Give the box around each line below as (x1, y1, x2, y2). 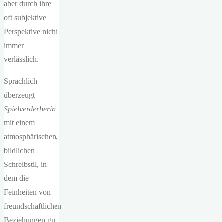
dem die (4, 174, 29, 183)
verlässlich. (4, 55, 39, 64)
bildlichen (4, 146, 35, 155)
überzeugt (4, 91, 35, 100)
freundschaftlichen (4, 202, 61, 211)
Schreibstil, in (4, 160, 47, 169)
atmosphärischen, (4, 132, 58, 141)
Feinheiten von (4, 188, 51, 197)
